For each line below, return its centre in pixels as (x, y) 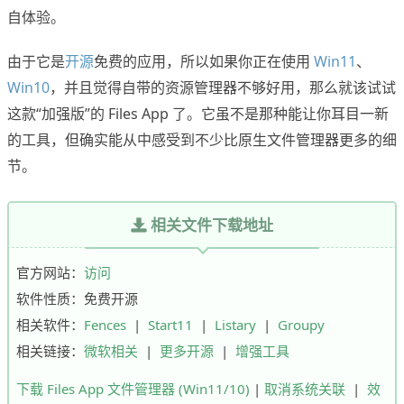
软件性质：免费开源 (77, 299)
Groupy (301, 325)
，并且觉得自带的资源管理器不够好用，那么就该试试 (223, 88)
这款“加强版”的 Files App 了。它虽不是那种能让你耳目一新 (198, 114)
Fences (105, 325)
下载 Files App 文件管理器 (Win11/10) (133, 389)
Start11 (170, 325)
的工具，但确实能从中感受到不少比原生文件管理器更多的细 (202, 140)
